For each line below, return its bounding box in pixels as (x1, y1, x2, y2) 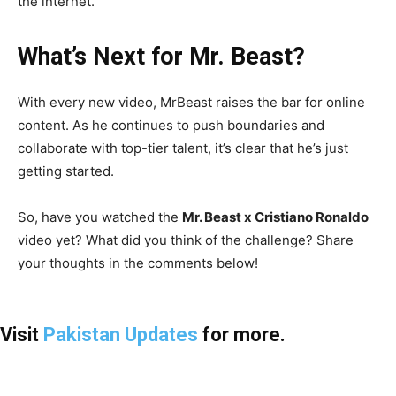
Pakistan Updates (43, 324, 198, 346)
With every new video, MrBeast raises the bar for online (18, 94, 365, 111)
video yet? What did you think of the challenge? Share (18, 232, 354, 249)
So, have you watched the (18, 209, 182, 226)
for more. (198, 324, 286, 346)
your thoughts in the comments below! (18, 255, 258, 272)
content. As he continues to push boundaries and (18, 117, 324, 134)
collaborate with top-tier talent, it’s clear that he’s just (18, 140, 348, 157)
